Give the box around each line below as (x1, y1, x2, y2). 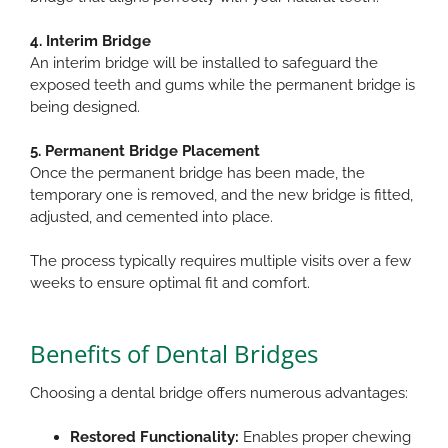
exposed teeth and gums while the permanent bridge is (30, 75, 415, 94)
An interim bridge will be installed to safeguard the (30, 53, 378, 72)
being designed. (30, 97, 140, 116)
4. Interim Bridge (30, 31, 151, 50)
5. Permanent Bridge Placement (30, 141, 260, 160)
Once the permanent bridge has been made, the (30, 163, 365, 182)
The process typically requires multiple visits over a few (30, 251, 411, 270)
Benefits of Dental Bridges (30, 336, 318, 370)
